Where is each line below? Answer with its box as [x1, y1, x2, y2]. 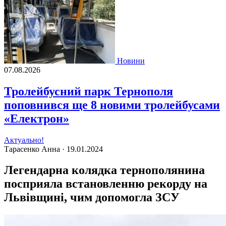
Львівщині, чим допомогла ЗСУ [4, 191, 180, 204]
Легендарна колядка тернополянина [4, 163, 205, 177]
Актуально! [4, 135, 44, 144]
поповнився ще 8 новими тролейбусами [4, 98, 220, 111]
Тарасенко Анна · [4, 144, 67, 153]
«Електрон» [4, 111, 69, 125]
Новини [117, 56, 145, 65]
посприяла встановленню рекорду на [4, 177, 207, 191]
